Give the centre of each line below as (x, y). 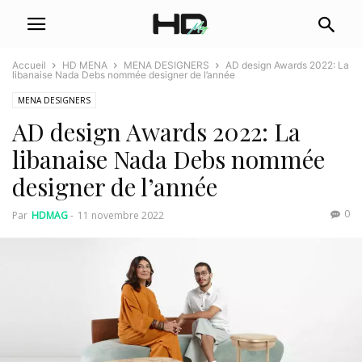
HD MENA (85, 65)
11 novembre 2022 (121, 215)
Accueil (29, 65)
